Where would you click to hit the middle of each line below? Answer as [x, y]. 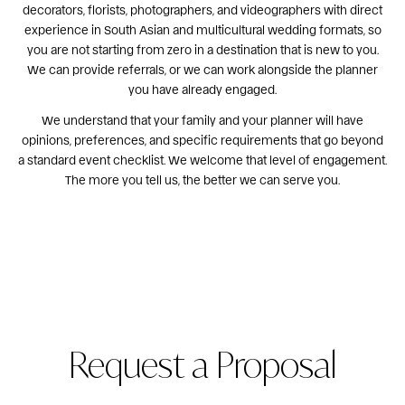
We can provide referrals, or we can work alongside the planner [202, 70]
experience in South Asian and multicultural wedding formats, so [202, 30]
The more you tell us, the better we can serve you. [202, 180]
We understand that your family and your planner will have [202, 120]
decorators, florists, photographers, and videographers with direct [202, 10]
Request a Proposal [202, 363]
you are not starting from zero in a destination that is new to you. [202, 50]
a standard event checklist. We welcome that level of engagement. [202, 160]
